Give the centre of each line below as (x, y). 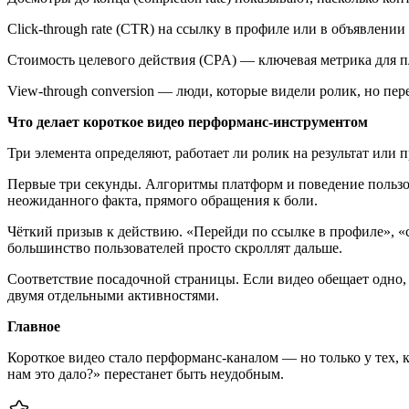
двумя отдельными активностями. (113, 295)
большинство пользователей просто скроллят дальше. (175, 247)
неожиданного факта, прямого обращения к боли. (163, 200)
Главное (34, 326)
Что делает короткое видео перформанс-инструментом (188, 121)
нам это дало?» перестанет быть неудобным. (146, 373)
